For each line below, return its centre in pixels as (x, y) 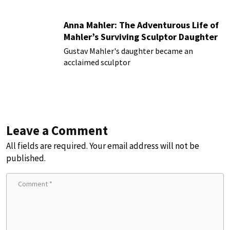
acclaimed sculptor (97, 62)
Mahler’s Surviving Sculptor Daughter (141, 37)
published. (26, 158)
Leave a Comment (57, 130)
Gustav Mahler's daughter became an (128, 51)
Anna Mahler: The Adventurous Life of (141, 25)
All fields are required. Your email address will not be (103, 146)
